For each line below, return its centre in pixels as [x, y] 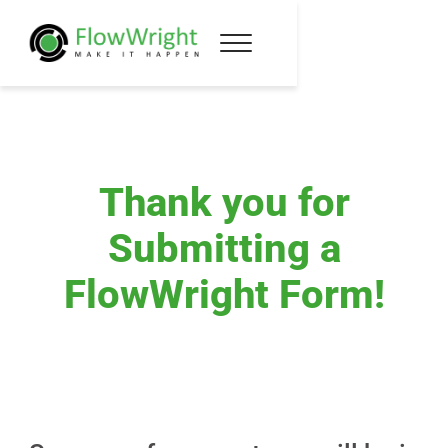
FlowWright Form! [224, 294]
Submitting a [224, 248]
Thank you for [224, 202]
